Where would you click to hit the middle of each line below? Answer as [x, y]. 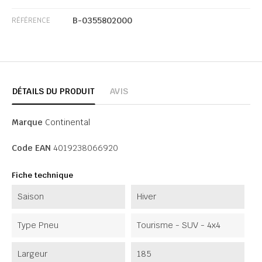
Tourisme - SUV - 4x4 [179, 225]
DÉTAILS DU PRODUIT [54, 91]
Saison [31, 196]
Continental [68, 122]
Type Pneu [38, 225]
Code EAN [31, 148]
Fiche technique [42, 175]
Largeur [32, 254]
